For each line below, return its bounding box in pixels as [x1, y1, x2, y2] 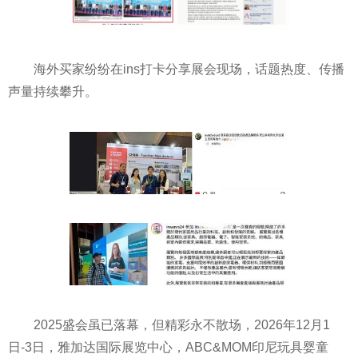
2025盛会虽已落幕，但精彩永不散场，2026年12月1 [34, 318, 330, 332]
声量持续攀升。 [8, 85, 97, 99]
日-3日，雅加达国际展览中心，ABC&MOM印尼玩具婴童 [8, 340, 328, 354]
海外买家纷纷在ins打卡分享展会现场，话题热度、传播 [34, 62, 344, 77]
